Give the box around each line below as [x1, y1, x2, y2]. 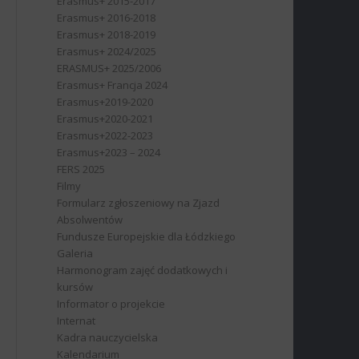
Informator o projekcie [57, 296, 166, 311]
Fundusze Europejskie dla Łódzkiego [57, 229, 236, 244]
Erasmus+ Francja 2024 [57, 78, 168, 92]
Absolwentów [57, 212, 123, 227]
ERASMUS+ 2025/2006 [57, 61, 162, 75]
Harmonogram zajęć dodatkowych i [57, 263, 228, 277]
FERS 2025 [57, 162, 106, 176]
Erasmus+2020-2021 [57, 111, 154, 126]
